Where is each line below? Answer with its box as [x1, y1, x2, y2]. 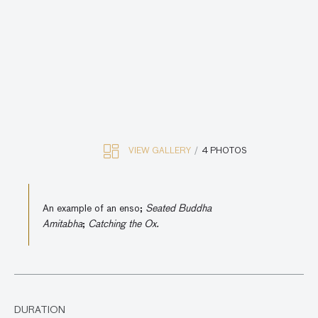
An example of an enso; [43, 204, 143, 214]
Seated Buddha [143, 204, 212, 214]
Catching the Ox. [88, 219, 159, 230]
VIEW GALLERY [128, 146, 193, 155]
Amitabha [43, 219, 82, 230]
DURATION [14, 305, 65, 316]
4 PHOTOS [202, 146, 247, 155]
